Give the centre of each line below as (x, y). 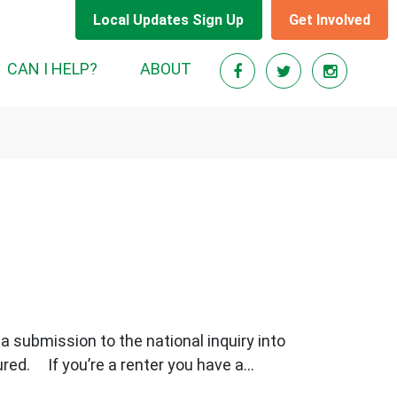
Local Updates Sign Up (169, 19)
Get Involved (329, 19)
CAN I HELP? (52, 69)
